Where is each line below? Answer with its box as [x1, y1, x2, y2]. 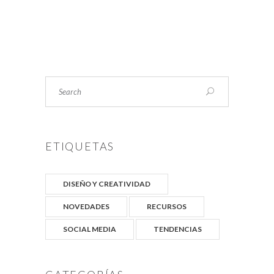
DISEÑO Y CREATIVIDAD [63, 179, 150, 188]
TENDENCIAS [154, 224, 202, 234]
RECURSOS [147, 201, 187, 211]
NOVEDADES [63, 201, 109, 211]
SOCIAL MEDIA [63, 224, 116, 234]
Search [45, 78, 68, 88]
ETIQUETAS [45, 139, 115, 153]
